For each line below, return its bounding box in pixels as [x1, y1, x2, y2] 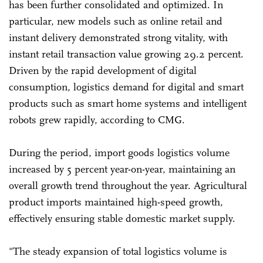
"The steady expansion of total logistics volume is [9, 244, 227, 258]
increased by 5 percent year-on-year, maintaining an [9, 162, 235, 176]
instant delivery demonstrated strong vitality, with [9, 31, 228, 44]
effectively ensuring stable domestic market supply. [9, 211, 235, 225]
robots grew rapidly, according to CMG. [9, 113, 185, 126]
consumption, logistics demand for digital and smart [9, 80, 244, 93]
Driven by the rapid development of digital [9, 63, 197, 77]
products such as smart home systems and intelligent [9, 96, 247, 110]
